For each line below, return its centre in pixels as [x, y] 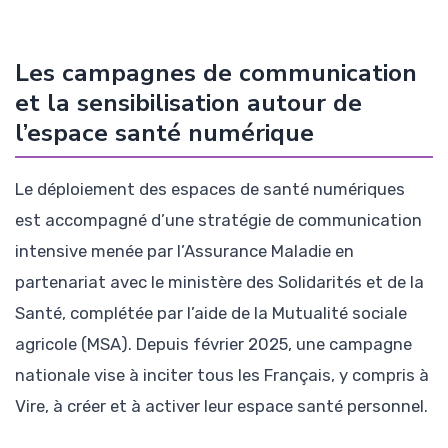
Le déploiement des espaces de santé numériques [210, 188]
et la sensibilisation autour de [188, 102]
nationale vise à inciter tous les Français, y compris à [222, 374]
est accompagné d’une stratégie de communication [218, 219]
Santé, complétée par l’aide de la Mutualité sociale [211, 312]
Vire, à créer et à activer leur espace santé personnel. [221, 405]
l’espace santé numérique [164, 132]
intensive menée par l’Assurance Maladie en [184, 250]
